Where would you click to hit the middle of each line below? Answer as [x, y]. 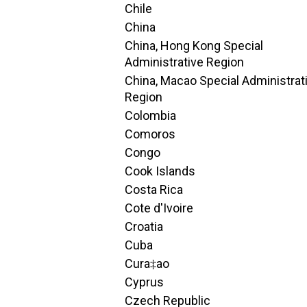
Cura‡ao [147, 263]
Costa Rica [154, 189]
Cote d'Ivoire [159, 208]
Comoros [150, 134]
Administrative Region [184, 62]
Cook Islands [160, 171]
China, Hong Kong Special [194, 46]
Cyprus [144, 282]
